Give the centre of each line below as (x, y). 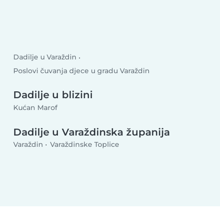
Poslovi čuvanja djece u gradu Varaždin (82, 70)
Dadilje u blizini (53, 95)
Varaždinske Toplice (84, 145)
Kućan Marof (36, 107)
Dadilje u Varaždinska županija (92, 132)
